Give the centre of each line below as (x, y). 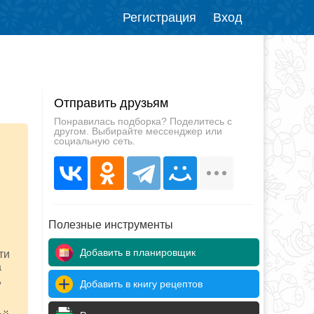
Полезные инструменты (111, 225)
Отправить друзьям (111, 103)
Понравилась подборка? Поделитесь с (143, 121)
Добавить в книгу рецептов (141, 284)
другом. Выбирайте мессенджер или (138, 131)
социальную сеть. (94, 141)
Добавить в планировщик (138, 252)
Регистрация (159, 18)
